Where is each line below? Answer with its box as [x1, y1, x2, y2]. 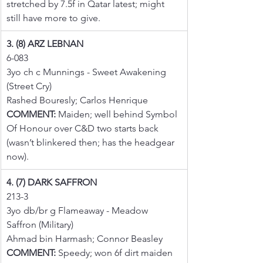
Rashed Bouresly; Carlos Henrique [6, 94, 148, 106]
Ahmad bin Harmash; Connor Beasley [6, 232, 163, 244]
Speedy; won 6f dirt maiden [56, 247, 175, 258]
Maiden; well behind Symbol [56, 108, 180, 120]
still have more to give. [6, 12, 100, 23]
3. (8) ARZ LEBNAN [6, 38, 83, 49]
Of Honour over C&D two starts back [6, 122, 161, 134]
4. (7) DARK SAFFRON [6, 176, 97, 188]
